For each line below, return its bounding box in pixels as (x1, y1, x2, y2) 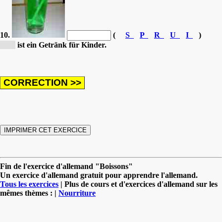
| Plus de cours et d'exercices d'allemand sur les (58, 179, 218, 188)
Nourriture (58, 188, 96, 197)
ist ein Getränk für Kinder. (15, 40, 107, 49)
